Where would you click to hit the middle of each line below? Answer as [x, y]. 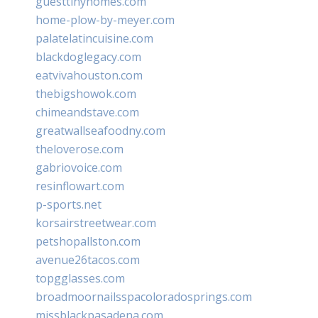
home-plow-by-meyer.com [105, 20]
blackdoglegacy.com [88, 56]
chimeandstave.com [87, 112]
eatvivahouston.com [89, 75]
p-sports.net [68, 204]
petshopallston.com [88, 241]
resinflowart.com [80, 186]
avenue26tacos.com [88, 259]
